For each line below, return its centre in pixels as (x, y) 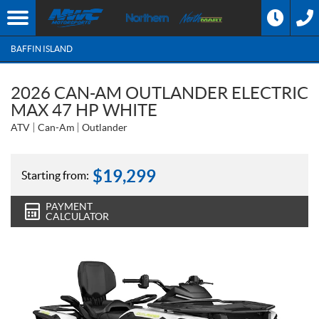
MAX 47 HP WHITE (84, 110)
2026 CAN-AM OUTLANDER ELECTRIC (159, 93)
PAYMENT (69, 206)
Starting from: (55, 175)
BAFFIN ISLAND (42, 48)
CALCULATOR (77, 216)
